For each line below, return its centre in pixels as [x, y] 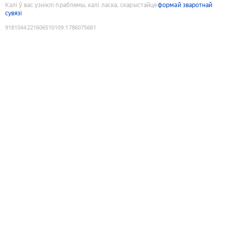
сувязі [14, 13]
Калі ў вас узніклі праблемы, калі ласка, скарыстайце [81, 5]
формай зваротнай [185, 5]
